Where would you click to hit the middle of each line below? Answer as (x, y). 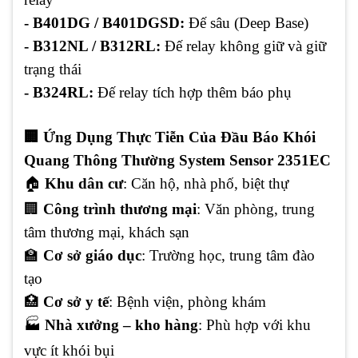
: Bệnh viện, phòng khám (187, 302)
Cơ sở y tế (76, 302)
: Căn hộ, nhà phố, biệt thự (206, 184)
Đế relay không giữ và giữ (243, 46)
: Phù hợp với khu (255, 325)
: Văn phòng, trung (256, 209)
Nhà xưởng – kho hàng (121, 325)
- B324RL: (59, 93)
